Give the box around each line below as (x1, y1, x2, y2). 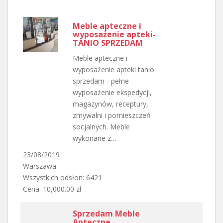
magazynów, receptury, (73, 99, 148, 109)
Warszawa (23, 161, 56, 171)
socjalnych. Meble (73, 121, 130, 131)
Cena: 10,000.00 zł (23, 184, 82, 194)
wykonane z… (73, 133, 116, 143)
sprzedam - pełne (73, 76, 129, 86)
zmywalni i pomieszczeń (73, 110, 151, 120)
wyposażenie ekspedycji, (73, 87, 152, 97)
